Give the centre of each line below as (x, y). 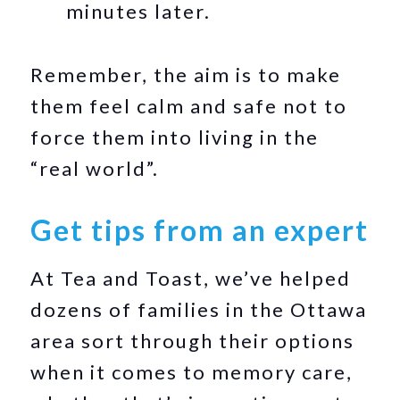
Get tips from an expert (200, 230)
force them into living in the (175, 137)
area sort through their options (193, 341)
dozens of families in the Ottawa (199, 309)
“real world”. (95, 168)
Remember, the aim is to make (186, 75)
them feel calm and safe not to (189, 106)
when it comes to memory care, (192, 372)
